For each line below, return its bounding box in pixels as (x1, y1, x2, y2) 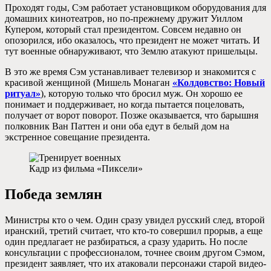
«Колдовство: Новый (172, 77, 265, 88)
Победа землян (5, 186, 102, 203)
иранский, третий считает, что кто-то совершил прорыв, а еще (5, 226, 263, 237)
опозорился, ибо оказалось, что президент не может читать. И (5, 35, 260, 46)
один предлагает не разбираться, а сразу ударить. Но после (5, 237, 247, 247)
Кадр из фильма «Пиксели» (29, 163, 143, 174)
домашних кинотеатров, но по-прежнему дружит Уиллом (5, 13, 243, 24)
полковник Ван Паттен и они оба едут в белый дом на (5, 121, 229, 132)
